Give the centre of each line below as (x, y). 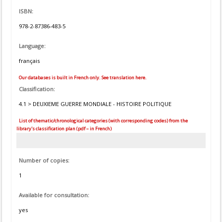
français (29, 61)
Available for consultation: (54, 195)
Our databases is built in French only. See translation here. (82, 78)
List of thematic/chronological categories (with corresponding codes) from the (103, 121)
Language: (32, 46)
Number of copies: (44, 161)
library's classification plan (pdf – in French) (64, 129)
